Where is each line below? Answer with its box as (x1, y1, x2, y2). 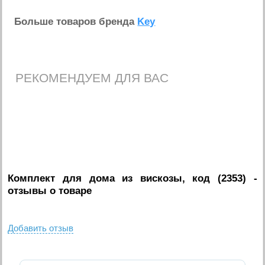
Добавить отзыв (8, 222, 74, 233)
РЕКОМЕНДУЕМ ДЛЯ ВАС (15, 71, 169, 85)
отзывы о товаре (8, 185, 92, 196)
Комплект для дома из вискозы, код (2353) (8, 172, 247, 184)
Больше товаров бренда (14, 16, 138, 27)
